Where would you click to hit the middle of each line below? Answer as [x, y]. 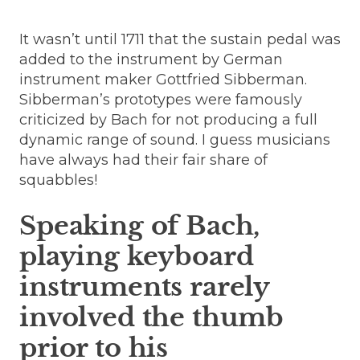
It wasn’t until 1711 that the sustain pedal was [180, 39]
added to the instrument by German [151, 59]
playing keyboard [137, 256]
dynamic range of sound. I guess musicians [175, 139]
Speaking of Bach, [140, 225]
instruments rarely [145, 286]
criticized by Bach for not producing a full [168, 119]
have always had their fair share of [143, 160]
